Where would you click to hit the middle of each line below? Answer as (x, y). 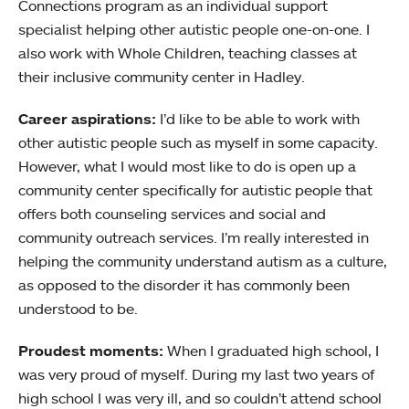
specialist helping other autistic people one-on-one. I (194, 29)
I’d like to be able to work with (258, 119)
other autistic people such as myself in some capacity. (198, 142)
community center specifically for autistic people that (195, 190)
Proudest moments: (91, 351)
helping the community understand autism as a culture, (203, 261)
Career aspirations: (87, 119)
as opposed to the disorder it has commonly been (184, 285)
